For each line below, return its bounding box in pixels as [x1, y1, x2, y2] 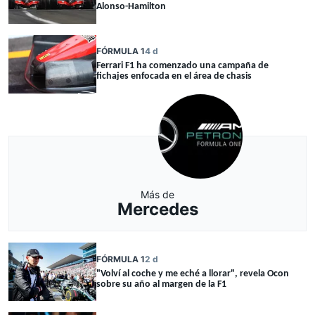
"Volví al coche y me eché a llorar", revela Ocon [96, 268, 289, 279]
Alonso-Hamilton [96, 1, 166, 13]
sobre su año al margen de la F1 [96, 278, 226, 290]
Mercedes [117, 198, 198, 219]
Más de [141, 188, 174, 200]
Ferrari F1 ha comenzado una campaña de [96, 60, 269, 72]
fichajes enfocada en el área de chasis [96, 71, 252, 82]
